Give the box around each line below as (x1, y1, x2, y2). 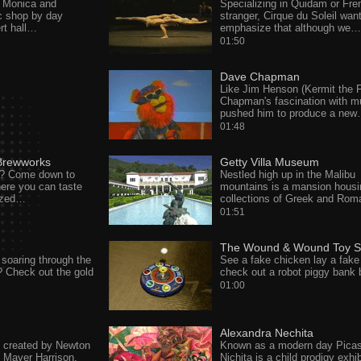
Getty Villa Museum (219, 156, 319, 168)
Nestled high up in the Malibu (219, 168, 355, 180)
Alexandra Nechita (219, 326, 313, 339)
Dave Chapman (219, 70, 300, 83)
